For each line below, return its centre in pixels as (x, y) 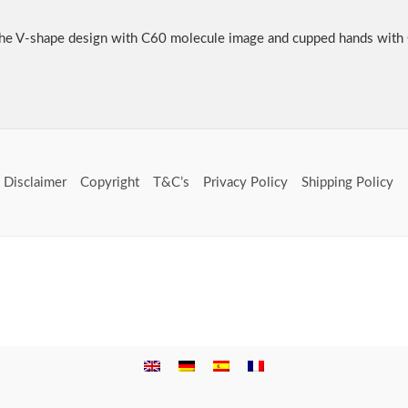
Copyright (110, 183)
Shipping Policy (347, 183)
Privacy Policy (245, 183)
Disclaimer (35, 183)
